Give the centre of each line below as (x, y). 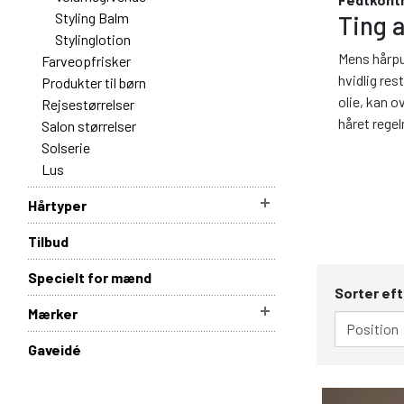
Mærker (53, 313)
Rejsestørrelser (88, 104)
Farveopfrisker (86, 60)
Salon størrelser (89, 125)
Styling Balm (92, 17)
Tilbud (48, 241)
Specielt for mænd (90, 277)
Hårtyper (57, 205)
